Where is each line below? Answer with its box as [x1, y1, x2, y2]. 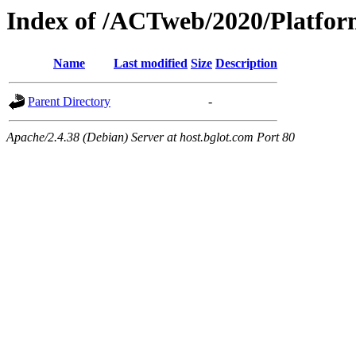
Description [215, 56, 277, 71]
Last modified [114, 56, 188, 71]
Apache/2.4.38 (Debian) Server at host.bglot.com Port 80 [6, 130, 295, 145]
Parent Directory [28, 95, 110, 109]
